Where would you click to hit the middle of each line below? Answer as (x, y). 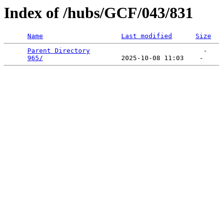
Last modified (147, 36)
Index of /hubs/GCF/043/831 (99, 13)
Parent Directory (59, 51)
